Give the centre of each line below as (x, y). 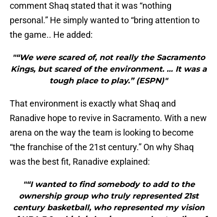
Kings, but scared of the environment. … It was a (108, 69)
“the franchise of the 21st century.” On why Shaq (102, 147)
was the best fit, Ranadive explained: (80, 162)
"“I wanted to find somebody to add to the (108, 185)
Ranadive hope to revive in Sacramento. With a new (108, 118)
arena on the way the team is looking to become (102, 133)
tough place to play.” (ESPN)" (108, 81)
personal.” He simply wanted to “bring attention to (105, 20)
